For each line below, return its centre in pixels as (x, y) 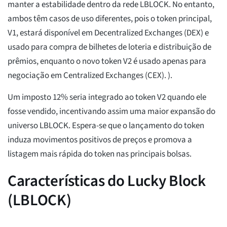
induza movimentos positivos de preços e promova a (100, 140)
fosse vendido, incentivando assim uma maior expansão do (111, 112)
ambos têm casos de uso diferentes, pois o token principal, (110, 19)
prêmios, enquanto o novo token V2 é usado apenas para (107, 62)
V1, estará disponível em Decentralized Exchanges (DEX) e (108, 33)
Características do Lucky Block (107, 181)
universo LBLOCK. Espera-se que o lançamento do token (106, 126)
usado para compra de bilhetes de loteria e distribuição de (109, 47)
